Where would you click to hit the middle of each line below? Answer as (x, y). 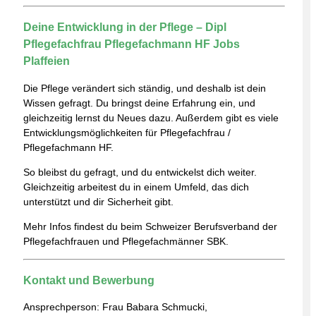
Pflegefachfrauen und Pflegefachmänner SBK (124, 241)
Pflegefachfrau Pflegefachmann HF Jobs (132, 44)
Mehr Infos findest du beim (84, 226)
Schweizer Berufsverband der (211, 226)
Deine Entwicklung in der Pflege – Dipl (125, 27)
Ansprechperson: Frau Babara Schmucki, (115, 307)
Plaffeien (47, 61)
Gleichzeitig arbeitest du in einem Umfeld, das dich (136, 187)
